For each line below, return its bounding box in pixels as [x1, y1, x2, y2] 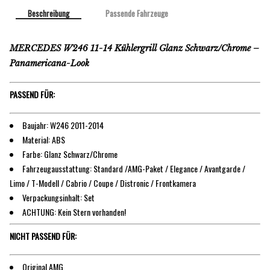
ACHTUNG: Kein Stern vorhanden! [22, 205, 126, 218]
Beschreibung [28, 7, 69, 20]
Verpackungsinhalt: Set [22, 190, 95, 204]
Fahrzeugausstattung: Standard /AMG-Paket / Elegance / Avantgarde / [22, 162, 245, 175]
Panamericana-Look [10, 58, 89, 69]
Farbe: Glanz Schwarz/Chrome [22, 147, 118, 160]
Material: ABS [22, 133, 65, 146]
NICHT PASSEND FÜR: [10, 229, 77, 242]
